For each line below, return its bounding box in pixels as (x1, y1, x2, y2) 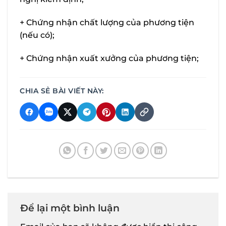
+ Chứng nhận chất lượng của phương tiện (20, 17, 194, 27)
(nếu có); (20, 30, 54, 40)
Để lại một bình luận (20, 201, 122, 214)
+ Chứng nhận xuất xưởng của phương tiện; (20, 53, 199, 63)
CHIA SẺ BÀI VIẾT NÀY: (20, 86, 104, 95)
